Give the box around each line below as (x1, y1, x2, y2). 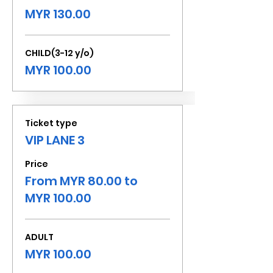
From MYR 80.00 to (25, 172, 138, 190)
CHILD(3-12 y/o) (25, 47, 94, 59)
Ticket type (25, 117, 77, 129)
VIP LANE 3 (25, 132, 85, 149)
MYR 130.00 (25, 5, 91, 23)
